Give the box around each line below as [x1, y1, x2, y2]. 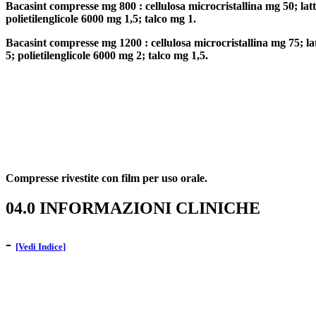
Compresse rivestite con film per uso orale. [6, 172, 207, 185]
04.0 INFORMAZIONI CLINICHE [6, 199, 260, 218]
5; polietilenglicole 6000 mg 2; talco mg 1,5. [6, 49, 208, 61]
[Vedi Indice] [16, 241, 66, 253]
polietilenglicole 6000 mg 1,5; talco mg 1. [6, 12, 196, 25]
